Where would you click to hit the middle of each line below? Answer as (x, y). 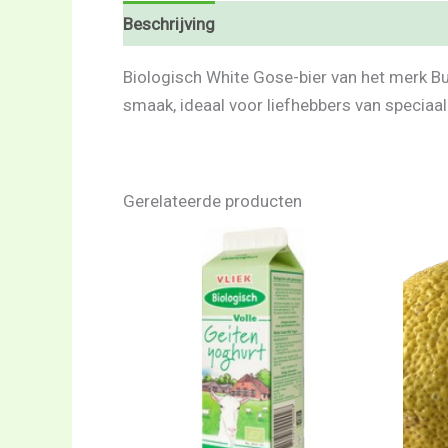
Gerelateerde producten (212, 201)
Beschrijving (169, 23)
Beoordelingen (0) (303, 23)
